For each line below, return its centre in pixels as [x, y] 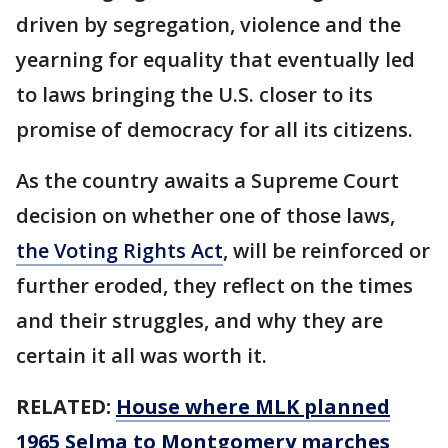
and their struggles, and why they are [199, 321]
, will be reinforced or [326, 251]
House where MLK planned [253, 407]
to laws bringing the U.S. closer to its [194, 95]
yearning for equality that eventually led [215, 60]
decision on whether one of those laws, [205, 216]
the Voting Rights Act [119, 251]
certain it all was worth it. [144, 356]
